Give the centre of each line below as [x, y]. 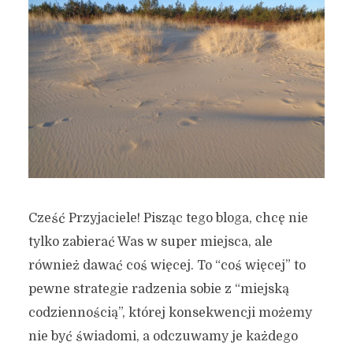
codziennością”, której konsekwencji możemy [170, 313]
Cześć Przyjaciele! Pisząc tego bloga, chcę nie [168, 219]
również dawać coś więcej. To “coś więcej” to [167, 266]
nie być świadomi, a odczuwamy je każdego [163, 337]
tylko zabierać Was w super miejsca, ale [150, 242]
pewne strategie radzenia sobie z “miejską [158, 290]
